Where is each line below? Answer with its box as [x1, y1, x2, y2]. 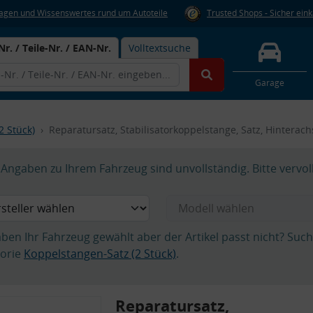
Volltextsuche [129, 41, 191, 54]
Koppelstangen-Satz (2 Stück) [24, 245, 176, 261]
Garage [254, 76, 284, 89]
